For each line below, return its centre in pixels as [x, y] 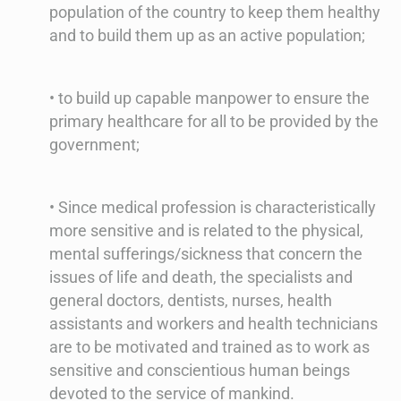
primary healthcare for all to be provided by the [214, 122]
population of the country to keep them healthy [215, 13]
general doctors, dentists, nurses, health [191, 301]
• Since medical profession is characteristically [213, 208]
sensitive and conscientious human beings [200, 371]
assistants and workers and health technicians [213, 324]
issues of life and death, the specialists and [201, 277]
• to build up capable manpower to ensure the [209, 98]
